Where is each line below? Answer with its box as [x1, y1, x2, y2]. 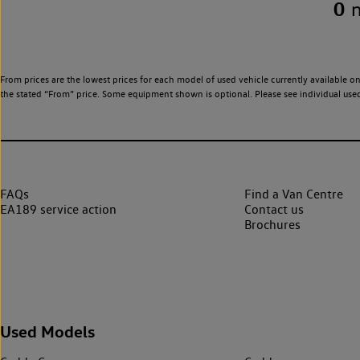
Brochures [244, 216, 301, 232]
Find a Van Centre [244, 186, 343, 202]
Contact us [244, 201, 304, 217]
